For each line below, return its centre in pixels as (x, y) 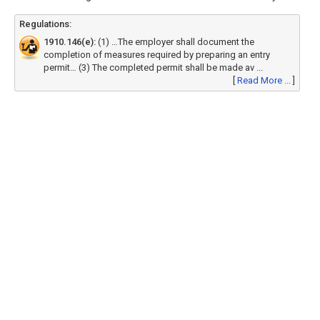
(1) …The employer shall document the (175, 42)
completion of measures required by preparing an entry (157, 55)
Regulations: (45, 24)
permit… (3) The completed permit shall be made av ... (153, 67)
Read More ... (264, 80)
